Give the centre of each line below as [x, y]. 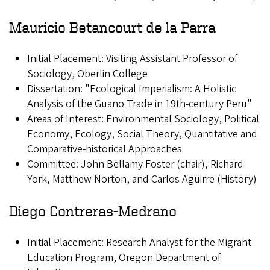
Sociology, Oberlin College [87, 74]
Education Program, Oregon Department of [124, 258]
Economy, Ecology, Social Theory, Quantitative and [142, 134]
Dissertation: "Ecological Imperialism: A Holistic [132, 89]
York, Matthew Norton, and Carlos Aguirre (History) [142, 180]
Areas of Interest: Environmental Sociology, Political [143, 119]
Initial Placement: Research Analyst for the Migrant [139, 243]
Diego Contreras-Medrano [93, 211]
